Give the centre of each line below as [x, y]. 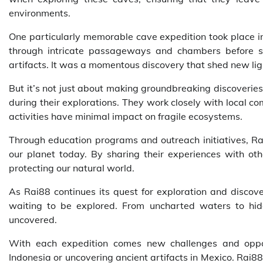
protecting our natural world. [72, 168]
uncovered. [33, 219]
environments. [40, 13]
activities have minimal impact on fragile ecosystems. [126, 116]
